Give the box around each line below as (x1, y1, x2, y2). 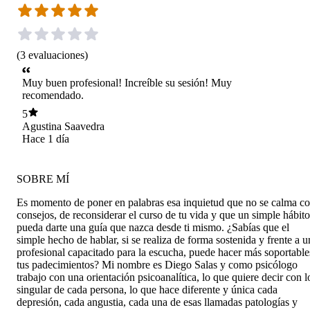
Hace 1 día (22, 132, 69, 145)
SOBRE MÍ (17, 172, 69, 185)
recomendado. (22, 89, 84, 102)
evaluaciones (28, 48, 84, 61)
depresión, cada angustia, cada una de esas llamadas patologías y (17, 295, 298, 308)
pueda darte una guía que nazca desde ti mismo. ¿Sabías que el (17, 221, 289, 233)
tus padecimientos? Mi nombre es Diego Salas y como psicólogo (17, 258, 298, 271)
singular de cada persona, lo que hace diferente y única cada (17, 283, 277, 295)
